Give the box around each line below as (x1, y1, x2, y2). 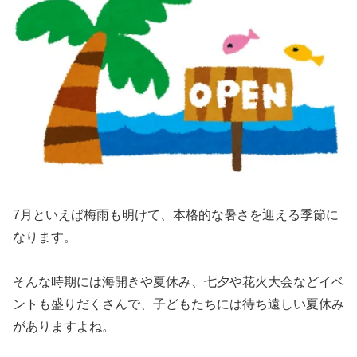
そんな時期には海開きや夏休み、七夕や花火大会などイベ (13, 275, 344, 289)
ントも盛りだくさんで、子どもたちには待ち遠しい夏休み (13, 297, 344, 312)
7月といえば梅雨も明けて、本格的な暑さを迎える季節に (13, 207, 339, 222)
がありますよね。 (13, 320, 115, 334)
